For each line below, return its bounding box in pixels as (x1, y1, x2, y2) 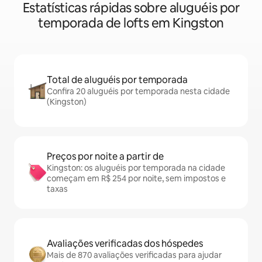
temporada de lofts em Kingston (38, 15, 224, 32)
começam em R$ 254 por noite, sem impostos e (47, 173, 226, 184)
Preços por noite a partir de (47, 150, 164, 163)
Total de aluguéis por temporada (47, 74, 188, 87)
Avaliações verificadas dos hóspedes (47, 237, 203, 250)
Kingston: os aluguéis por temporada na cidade (47, 163, 225, 174)
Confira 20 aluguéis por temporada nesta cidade (47, 86, 230, 97)
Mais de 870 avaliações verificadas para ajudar (47, 250, 222, 261)
